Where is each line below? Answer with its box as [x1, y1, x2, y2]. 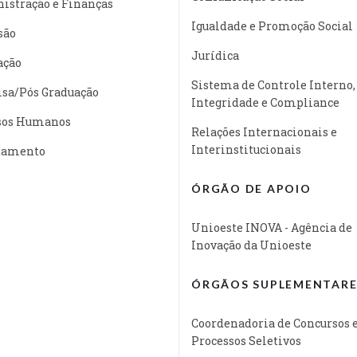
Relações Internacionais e [191, 124, 337, 139]
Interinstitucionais [191, 141, 301, 157]
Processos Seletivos [191, 332, 301, 348]
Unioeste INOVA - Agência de [191, 219, 352, 235]
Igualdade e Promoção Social [191, 18, 353, 33]
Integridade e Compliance [191, 94, 339, 110]
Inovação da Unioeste [191, 237, 312, 253]
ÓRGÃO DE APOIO [191, 181, 312, 195]
